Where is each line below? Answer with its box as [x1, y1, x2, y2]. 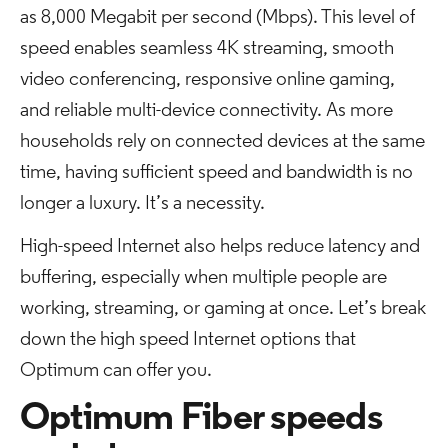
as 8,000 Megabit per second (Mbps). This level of [20, 8, 415, 28]
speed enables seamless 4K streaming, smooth [20, 39, 394, 59]
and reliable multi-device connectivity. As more [20, 101, 393, 121]
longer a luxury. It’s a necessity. [20, 194, 265, 214]
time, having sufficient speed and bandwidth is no [20, 163, 413, 183]
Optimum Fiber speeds [20, 400, 382, 439]
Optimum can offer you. [20, 361, 212, 381]
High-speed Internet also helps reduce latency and [20, 237, 420, 257]
